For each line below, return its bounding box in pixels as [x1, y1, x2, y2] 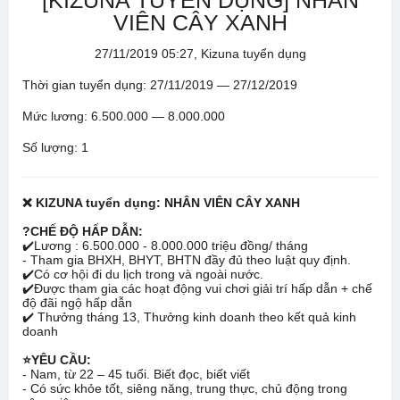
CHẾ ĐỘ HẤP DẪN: [30, 224, 143, 238]
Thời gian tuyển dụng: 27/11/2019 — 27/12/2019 [22, 78, 297, 92]
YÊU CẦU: [31, 353, 91, 367]
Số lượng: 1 [22, 140, 88, 154]
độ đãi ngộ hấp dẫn [22, 296, 132, 310]
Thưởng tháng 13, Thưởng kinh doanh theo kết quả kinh [34, 310, 356, 324]
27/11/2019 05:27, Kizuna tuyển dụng [94, 46, 306, 61]
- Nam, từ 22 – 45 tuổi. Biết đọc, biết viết [22, 367, 250, 381]
